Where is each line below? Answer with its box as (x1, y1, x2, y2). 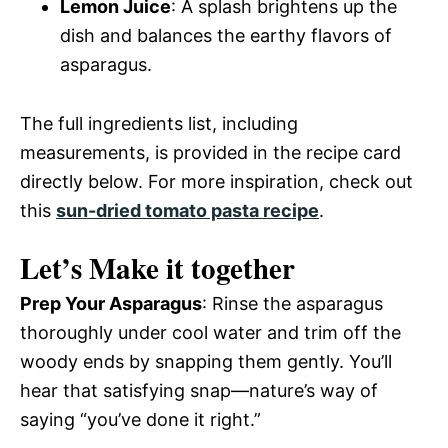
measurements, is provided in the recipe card (20, 141, 401, 163)
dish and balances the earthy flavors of (60, 24, 392, 46)
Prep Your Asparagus (20, 292, 202, 314)
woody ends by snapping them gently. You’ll (20, 350, 392, 372)
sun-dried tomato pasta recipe (56, 199, 319, 221)
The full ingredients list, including (20, 112, 298, 134)
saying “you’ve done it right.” (20, 408, 261, 430)
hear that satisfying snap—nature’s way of (20, 379, 378, 401)
